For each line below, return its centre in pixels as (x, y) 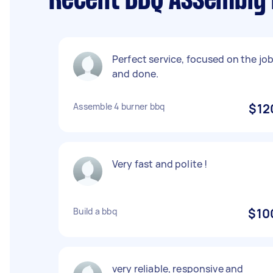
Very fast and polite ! (160, 164)
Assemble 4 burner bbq (119, 106)
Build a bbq (95, 211)
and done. (136, 74)
